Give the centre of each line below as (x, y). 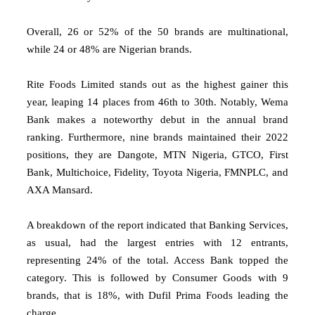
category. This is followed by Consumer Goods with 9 (157, 277)
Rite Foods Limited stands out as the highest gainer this (157, 84)
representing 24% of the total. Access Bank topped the (157, 260)
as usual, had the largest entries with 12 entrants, (157, 242)
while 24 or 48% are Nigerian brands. (109, 49)
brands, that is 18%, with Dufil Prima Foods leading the (157, 295)
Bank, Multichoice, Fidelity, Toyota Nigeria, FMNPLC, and (157, 172)
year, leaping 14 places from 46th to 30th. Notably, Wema (157, 102)
